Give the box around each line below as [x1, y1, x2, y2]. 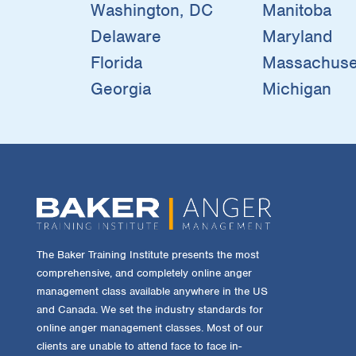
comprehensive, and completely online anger [36, 265, 252, 280]
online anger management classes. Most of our [36, 320, 263, 335]
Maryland [262, 25, 333, 47]
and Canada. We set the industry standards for [36, 302, 263, 316]
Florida [91, 51, 142, 73]
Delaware [91, 25, 161, 47]
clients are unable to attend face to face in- [36, 339, 242, 353]
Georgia [91, 77, 151, 99]
